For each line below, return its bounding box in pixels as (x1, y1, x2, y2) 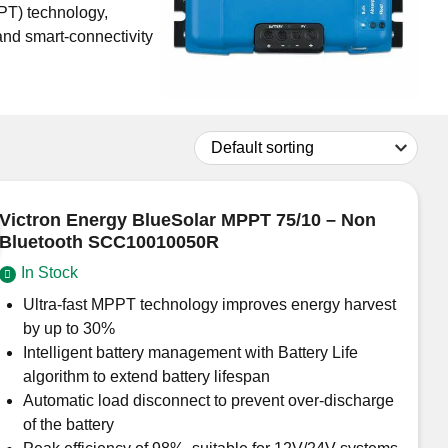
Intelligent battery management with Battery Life (22, 343, 358, 361)
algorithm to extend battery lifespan (22, 367, 270, 385)
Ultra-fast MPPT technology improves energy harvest (22, 295, 396, 313)
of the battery (22, 415, 114, 433)
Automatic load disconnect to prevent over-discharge (22, 391, 394, 409)
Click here (224, 38, 300, 55)
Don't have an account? (53, 38, 224, 55)
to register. (300, 38, 377, 55)
